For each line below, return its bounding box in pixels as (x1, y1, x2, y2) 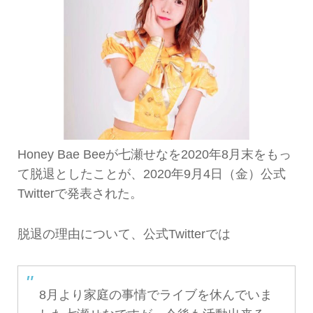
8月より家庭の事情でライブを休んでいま (38, 287, 272, 302)
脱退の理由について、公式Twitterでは (17, 227, 231, 242)
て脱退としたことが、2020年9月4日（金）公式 (17, 167, 286, 181)
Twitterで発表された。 (17, 187, 143, 201)
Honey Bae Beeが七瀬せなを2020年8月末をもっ (17, 147, 291, 161)
